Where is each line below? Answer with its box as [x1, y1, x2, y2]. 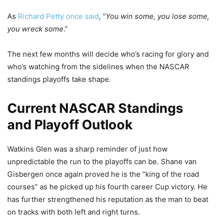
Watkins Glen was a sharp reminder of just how [7, 144, 168, 154]
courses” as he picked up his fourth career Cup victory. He [7, 182, 207, 191]
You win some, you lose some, [106, 11, 209, 21]
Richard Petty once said [16, 11, 99, 21]
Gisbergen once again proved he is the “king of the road [7, 169, 199, 179]
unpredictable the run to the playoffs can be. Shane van [7, 156, 197, 166]
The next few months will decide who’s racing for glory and [7, 49, 209, 59]
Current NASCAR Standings [7, 100, 183, 116]
